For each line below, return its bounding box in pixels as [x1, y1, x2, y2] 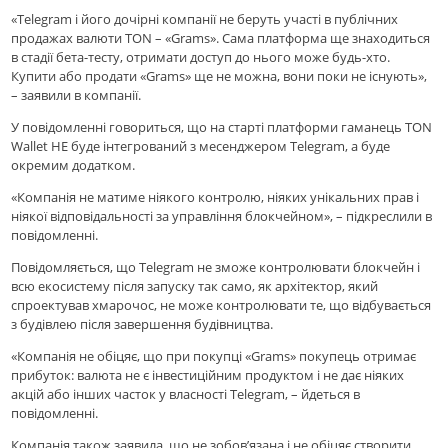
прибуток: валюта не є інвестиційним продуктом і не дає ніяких [11, 366, 405, 385]
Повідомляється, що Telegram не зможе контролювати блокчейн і [11, 258, 421, 277]
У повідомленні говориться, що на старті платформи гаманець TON [11, 118, 433, 137]
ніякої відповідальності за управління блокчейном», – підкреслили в [11, 207, 433, 226]
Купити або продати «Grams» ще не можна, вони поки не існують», [11, 67, 428, 86]
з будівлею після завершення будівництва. [11, 315, 274, 334]
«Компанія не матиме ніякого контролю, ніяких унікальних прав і [11, 188, 420, 207]
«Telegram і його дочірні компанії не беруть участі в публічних [11, 10, 399, 29]
